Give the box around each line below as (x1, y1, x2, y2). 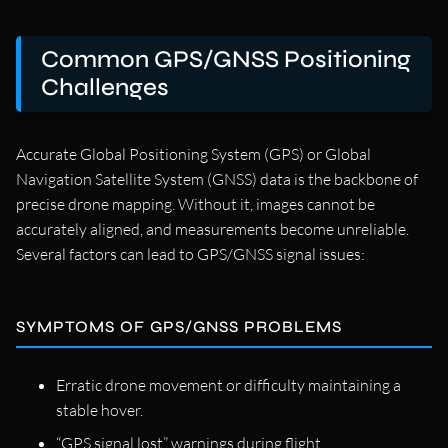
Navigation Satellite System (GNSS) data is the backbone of (16, 168, 418, 189)
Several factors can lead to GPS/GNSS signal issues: (16, 243, 365, 264)
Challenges (41, 72, 169, 102)
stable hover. (56, 399, 143, 420)
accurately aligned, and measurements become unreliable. (16, 218, 409, 239)
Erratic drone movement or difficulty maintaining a (56, 374, 401, 395)
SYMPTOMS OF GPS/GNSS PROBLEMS (16, 316, 342, 336)
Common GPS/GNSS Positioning (41, 44, 411, 74)
